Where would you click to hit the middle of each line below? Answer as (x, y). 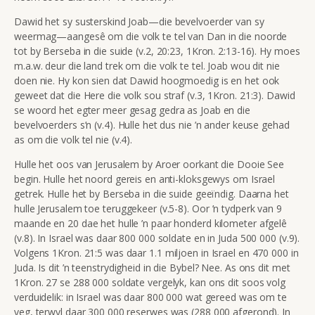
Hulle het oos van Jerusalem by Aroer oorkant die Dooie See (149, 164)
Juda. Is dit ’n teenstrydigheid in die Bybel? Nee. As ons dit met (152, 267)
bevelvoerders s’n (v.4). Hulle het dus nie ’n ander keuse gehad (152, 124)
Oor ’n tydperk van (234, 208)
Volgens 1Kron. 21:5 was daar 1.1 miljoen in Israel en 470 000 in (156, 252)
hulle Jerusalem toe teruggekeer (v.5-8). (103, 208)
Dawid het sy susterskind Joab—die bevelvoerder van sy (139, 21)
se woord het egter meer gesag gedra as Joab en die (132, 110)
